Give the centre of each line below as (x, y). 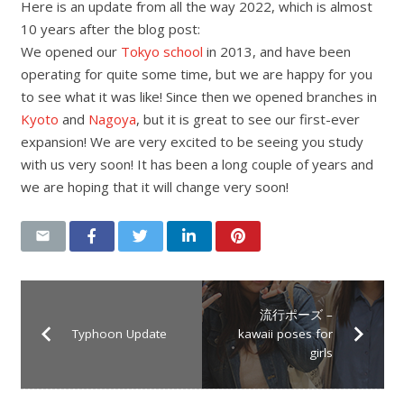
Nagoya (112, 119)
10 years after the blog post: (110, 29)
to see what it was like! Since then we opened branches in (198, 96)
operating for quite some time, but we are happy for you (196, 74)
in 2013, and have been (276, 51)
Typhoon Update (119, 334)
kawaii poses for (285, 334)
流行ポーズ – (296, 315)
